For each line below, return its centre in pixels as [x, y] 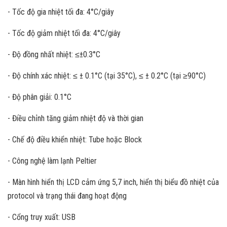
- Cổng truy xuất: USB [42, 217]
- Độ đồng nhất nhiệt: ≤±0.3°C [54, 54]
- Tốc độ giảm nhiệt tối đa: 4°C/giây [64, 33]
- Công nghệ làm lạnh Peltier [52, 161]
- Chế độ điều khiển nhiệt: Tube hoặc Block [75, 140]
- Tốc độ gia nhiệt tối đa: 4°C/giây [61, 12]
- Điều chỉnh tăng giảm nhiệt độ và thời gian [75, 118]
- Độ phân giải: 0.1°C [40, 97]
